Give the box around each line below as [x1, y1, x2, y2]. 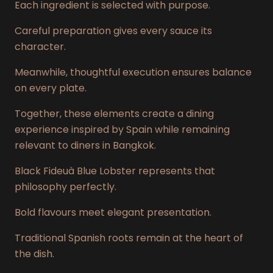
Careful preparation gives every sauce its [15, 23, 212, 38]
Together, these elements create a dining [15, 106, 214, 121]
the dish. [15, 246, 54, 261]
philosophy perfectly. [15, 179, 116, 194]
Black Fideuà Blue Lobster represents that [15, 163, 215, 178]
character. [15, 39, 66, 54]
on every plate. [15, 80, 87, 95]
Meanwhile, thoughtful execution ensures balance [15, 65, 252, 79]
